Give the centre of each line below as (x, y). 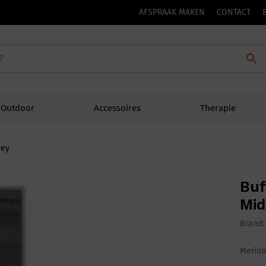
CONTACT (234, 12)
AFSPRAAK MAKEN (172, 12)
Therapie (218, 108)
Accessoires (117, 108)
